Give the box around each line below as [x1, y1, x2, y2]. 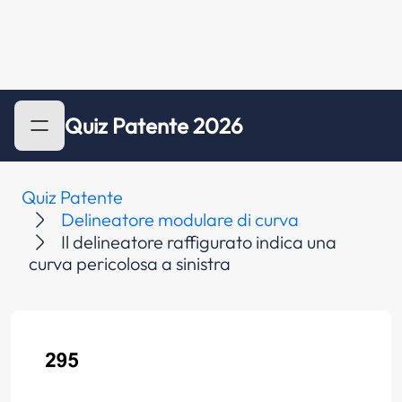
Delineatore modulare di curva [61, 208, 299, 231]
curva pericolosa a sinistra [29, 252, 231, 275]
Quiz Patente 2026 [65, 112, 243, 139]
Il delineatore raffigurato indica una [61, 231, 336, 253]
